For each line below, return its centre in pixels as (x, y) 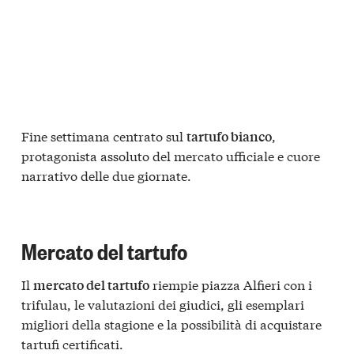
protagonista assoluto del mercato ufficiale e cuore (171, 155)
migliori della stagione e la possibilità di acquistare (171, 323)
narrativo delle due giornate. (106, 175)
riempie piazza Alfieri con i (231, 284)
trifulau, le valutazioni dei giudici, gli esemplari (163, 303)
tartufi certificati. (72, 343)
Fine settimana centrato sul (104, 135)
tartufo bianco (229, 136)
